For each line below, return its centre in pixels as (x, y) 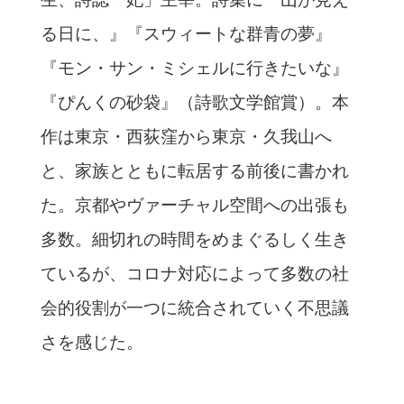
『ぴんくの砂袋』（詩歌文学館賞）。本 (194, 102)
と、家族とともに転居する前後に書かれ (194, 170)
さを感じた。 (92, 342)
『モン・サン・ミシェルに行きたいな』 (194, 68)
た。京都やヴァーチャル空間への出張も (194, 205)
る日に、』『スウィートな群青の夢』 (186, 33)
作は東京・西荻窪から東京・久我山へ (186, 136)
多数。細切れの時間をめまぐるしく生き (194, 239)
